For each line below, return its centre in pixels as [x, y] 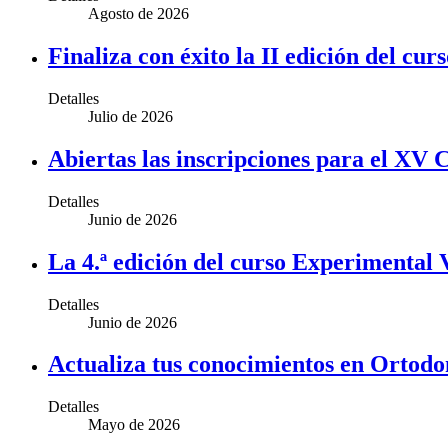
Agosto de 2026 [138, 14]
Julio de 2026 [130, 116]
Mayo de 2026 [134, 425]
